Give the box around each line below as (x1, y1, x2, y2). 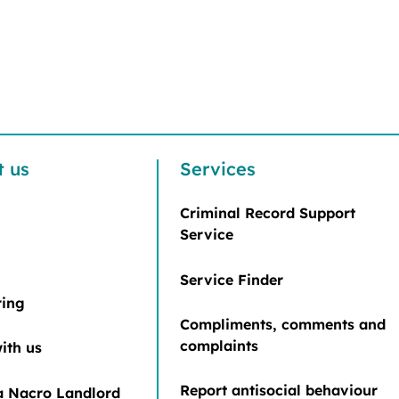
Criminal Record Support (180, 204, 355, 223)
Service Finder (180, 270, 283, 289)
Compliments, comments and (180, 314, 386, 333)
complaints (180, 336, 258, 354)
